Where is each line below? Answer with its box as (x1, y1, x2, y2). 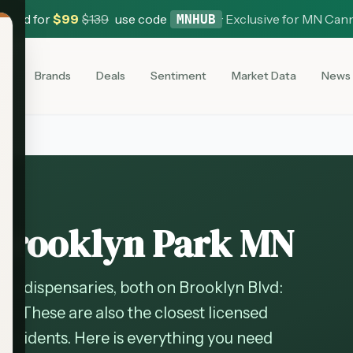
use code (115, 10, 167, 27)
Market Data (231, 69, 296, 83)
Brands (34, 69, 71, 83)
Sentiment (150, 69, 206, 83)
